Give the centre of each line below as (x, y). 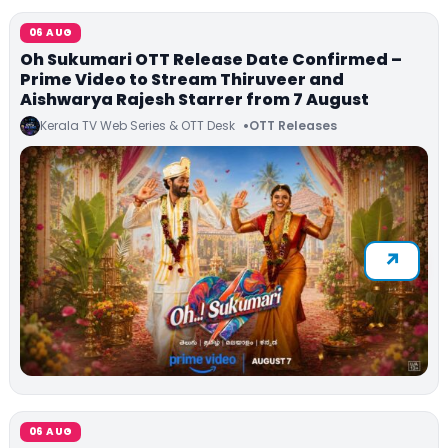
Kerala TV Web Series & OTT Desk (137, 125)
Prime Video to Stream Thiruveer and (182, 79)
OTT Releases (293, 126)
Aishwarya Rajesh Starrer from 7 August (194, 99)
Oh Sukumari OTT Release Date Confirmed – (211, 59)
